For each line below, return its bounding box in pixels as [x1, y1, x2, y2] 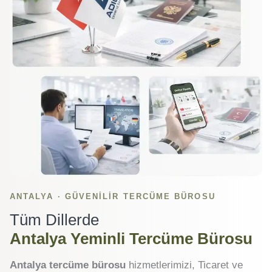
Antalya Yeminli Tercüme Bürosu [10, 229, 253, 248]
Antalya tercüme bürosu [10, 259, 126, 271]
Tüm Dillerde [10, 210, 99, 229]
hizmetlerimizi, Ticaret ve [126, 259, 243, 271]
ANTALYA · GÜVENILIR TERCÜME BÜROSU [10, 191, 216, 201]
